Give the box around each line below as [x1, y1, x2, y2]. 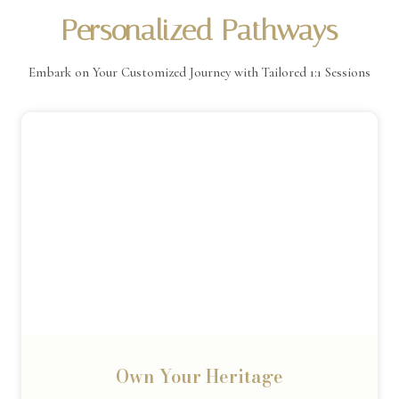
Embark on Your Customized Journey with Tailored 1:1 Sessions [28, 64, 370, 80]
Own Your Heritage [116, 362, 283, 391]
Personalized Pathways [61, 13, 338, 47]
